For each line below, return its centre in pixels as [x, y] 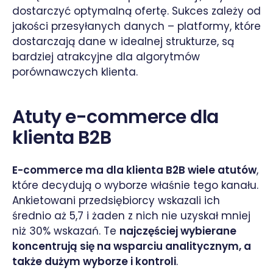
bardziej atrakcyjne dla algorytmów [106, 56]
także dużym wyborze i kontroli [94, 261]
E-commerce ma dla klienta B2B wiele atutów [134, 170]
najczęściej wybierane [178, 231]
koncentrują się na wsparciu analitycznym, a [132, 246]
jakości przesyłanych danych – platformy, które [136, 26]
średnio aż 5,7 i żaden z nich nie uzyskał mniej [131, 215]
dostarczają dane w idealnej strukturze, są [123, 41]
